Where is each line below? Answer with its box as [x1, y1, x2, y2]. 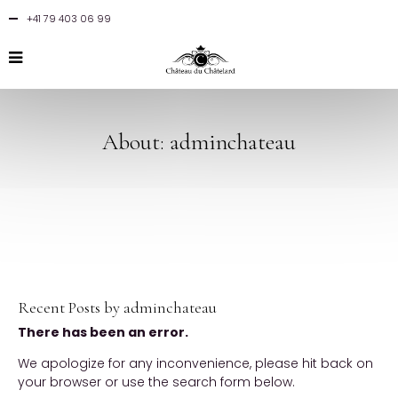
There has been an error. [18, 323, 188, 341]
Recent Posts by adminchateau [18, 298, 217, 317]
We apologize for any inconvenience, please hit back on [18, 354, 373, 372]
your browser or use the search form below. [18, 373, 295, 391]
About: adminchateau [102, 128, 296, 155]
